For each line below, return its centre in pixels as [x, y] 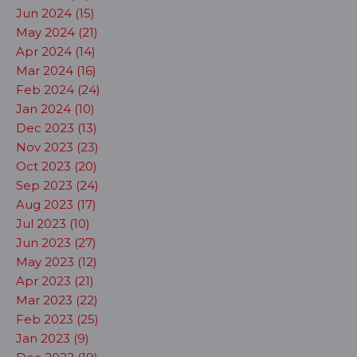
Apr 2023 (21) [55, 281]
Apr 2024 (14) [56, 51]
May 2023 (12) [57, 262]
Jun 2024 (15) [55, 13]
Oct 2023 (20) [57, 166]
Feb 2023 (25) [57, 319]
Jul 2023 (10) [53, 224]
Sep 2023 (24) [57, 185]
